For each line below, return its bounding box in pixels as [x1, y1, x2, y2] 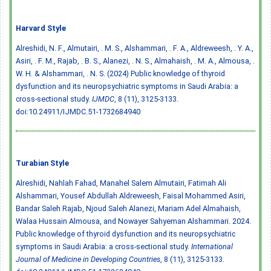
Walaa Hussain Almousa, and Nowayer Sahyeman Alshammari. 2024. [16, 216, 251, 226]
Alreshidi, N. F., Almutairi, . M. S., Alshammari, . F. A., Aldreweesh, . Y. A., [16, 43, 253, 53]
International [191, 241, 233, 251]
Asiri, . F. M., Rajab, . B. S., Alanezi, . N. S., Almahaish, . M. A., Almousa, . [16, 56, 255, 65]
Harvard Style [16, 23, 66, 33]
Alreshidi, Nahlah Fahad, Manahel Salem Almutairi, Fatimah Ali [16, 178, 226, 188]
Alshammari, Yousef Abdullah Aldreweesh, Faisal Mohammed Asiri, [16, 191, 246, 200]
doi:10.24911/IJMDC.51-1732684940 [16, 106, 140, 116]
